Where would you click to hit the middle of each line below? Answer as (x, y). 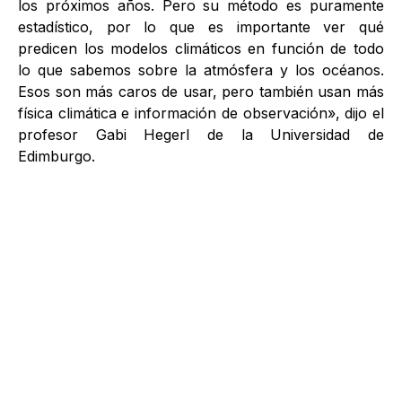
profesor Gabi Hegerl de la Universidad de (201, 135)
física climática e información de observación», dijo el (201, 113)
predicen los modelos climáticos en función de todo (201, 48)
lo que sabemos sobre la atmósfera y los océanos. (201, 70)
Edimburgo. (57, 156)
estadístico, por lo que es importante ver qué (201, 27)
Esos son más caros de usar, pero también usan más (201, 92)
